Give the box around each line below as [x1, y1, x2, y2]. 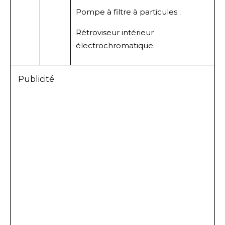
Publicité [18, 74, 54, 84]
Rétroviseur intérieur [76, 27, 154, 37]
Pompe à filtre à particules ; [76, 7, 181, 17]
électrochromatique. [76, 40, 155, 50]
